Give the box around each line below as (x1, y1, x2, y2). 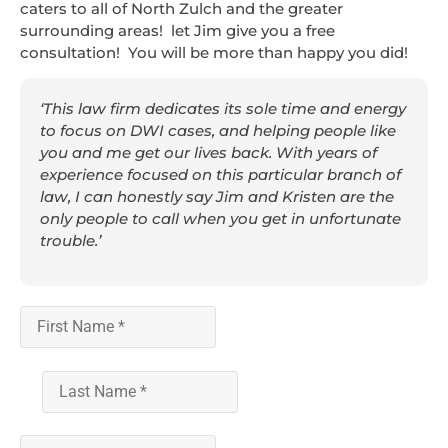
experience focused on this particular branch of (40, 165, 401, 185)
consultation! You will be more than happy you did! (20, 42, 408, 62)
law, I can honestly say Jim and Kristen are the (40, 187, 394, 207)
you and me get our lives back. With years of (40, 143, 377, 163)
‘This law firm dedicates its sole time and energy (40, 99, 406, 119)
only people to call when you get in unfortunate (40, 209, 401, 229)
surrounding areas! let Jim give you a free (20, 20, 335, 40)
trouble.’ (40, 231, 101, 251)
